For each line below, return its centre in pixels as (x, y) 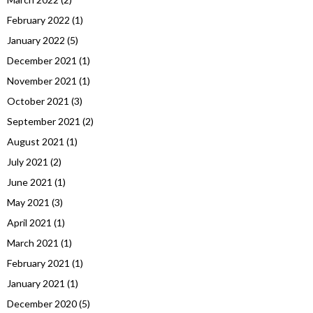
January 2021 (36, 284)
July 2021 (28, 162)
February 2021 (38, 263)
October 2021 (38, 101)
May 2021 (28, 203)
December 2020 (42, 304)
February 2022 (38, 20)
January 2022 (36, 41)
